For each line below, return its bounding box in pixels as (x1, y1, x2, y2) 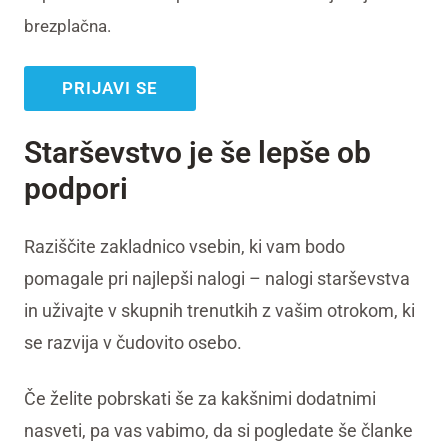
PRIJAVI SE (62, 78, 158, 98)
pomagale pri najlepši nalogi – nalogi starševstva (24, 268, 410, 289)
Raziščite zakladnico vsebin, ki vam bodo (24, 236, 345, 257)
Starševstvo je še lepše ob (24, 135, 371, 170)
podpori (24, 171, 128, 206)
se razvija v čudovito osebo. (24, 332, 242, 353)
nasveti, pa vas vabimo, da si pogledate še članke (24, 420, 413, 441)
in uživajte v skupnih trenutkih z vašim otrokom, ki (24, 300, 415, 321)
